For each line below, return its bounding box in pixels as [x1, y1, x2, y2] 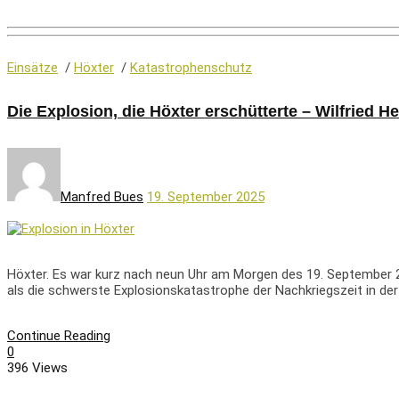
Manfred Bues [61, 189, 143, 206]
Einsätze [7, 59, 58, 76]
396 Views [7, 360, 68, 377]
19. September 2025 [147, 189, 265, 206]
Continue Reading [7, 328, 110, 345]
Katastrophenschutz [130, 59, 252, 76]
